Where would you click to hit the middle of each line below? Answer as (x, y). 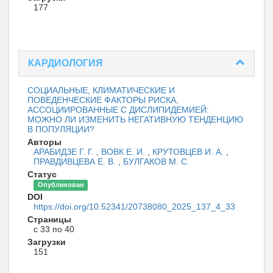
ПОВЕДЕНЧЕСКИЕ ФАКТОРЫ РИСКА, (103, 100)
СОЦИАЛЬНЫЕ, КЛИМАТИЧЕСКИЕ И (101, 90)
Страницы (49, 220)
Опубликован (61, 185)
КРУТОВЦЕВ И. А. (189, 152)
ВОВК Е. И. (124, 152)
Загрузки (47, 242)
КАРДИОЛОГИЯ (66, 63)
